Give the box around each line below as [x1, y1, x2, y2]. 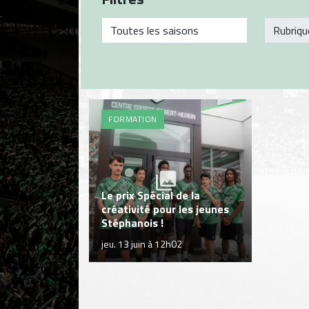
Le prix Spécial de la [101, 186, 200, 203]
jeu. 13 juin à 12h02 [101, 236, 182, 251]
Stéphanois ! [101, 214, 163, 231]
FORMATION [108, 112, 157, 126]
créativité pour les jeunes [101, 200, 229, 217]
